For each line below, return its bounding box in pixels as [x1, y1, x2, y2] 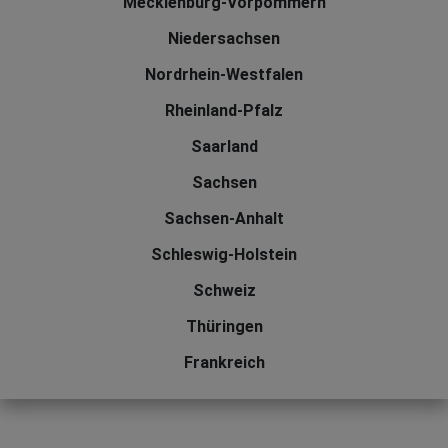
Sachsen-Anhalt [164, 209, 284, 229]
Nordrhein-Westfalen [145, 65, 303, 85]
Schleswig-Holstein [151, 245, 297, 265]
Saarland [190, 137, 258, 157]
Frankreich [183, 353, 265, 373]
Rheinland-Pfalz [165, 101, 283, 121]
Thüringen [185, 317, 263, 337]
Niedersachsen [168, 29, 280, 49]
